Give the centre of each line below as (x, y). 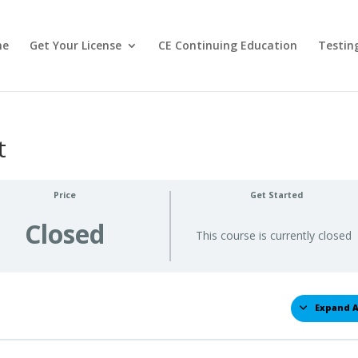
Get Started (277, 195)
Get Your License (75, 45)
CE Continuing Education (227, 45)
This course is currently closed (274, 235)
